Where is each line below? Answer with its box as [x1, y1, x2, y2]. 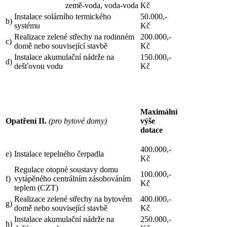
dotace [140, 125, 163, 134]
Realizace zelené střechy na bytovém [14, 194, 132, 203]
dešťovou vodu [14, 61, 63, 70]
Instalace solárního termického [14, 12, 111, 21]
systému [14, 21, 40, 30]
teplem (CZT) [14, 183, 58, 192]
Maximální [140, 107, 177, 116]
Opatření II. [6, 116, 49, 125]
